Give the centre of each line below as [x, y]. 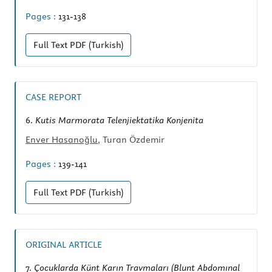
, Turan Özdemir [131, 140]
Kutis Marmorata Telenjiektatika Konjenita [119, 121]
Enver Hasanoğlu [62, 140]
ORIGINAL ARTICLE [64, 245]
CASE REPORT [53, 97]
